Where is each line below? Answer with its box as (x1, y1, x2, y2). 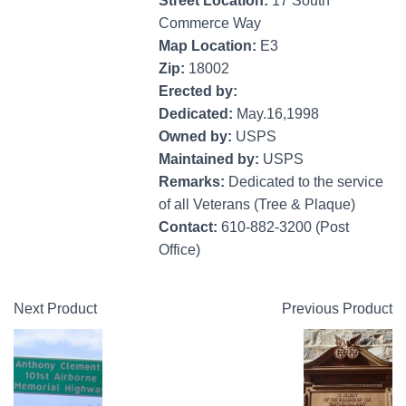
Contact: (159, 218, 221, 235)
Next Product (14, 300, 97, 316)
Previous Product (282, 300, 392, 316)
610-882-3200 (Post (221, 218, 349, 235)
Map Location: (159, 37, 260, 53)
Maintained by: (159, 150, 263, 167)
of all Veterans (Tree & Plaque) (159, 196, 355, 212)
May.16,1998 (237, 105, 319, 121)
